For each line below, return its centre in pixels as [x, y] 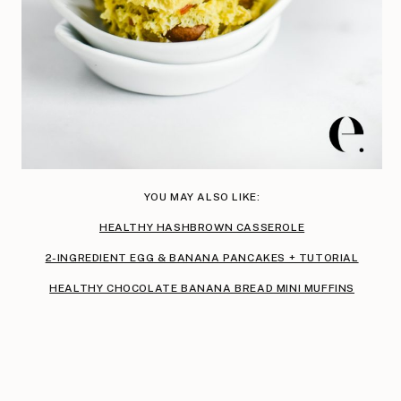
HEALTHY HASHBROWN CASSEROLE [202, 227]
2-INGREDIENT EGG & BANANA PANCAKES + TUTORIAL [202, 257]
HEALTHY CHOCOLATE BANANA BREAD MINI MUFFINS [202, 288]
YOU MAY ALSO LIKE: [202, 196]
